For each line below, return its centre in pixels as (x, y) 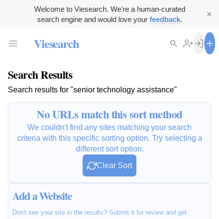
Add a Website (42, 196)
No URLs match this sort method (109, 114)
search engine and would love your (93, 19)
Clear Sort (114, 166)
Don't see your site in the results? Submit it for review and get (99, 213)
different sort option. (109, 149)
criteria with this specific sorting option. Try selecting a (109, 138)
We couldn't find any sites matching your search (109, 128)
